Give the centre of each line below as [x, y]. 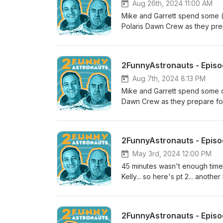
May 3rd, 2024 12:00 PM [172, 154]
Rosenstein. [140, 208]
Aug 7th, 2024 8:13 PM [169, 78]
